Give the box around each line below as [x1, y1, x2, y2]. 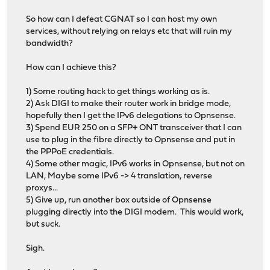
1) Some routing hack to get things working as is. [26, 87, 210, 97]
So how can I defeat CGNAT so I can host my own [26, 15, 218, 25]
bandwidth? [26, 39, 74, 49]
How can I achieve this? [26, 63, 117, 73]
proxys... [26, 184, 58, 193]
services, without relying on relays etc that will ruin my [26, 27, 233, 37]
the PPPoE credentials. [26, 148, 115, 157]
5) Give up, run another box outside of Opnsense [26, 196, 212, 206]
